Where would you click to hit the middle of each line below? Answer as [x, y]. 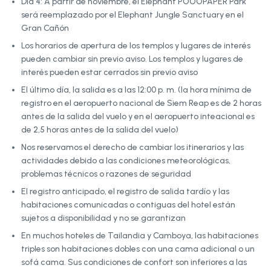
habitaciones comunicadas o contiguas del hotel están [128, 204]
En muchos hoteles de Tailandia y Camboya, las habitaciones [140, 235]
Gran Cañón [45, 28]
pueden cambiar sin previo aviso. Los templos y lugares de [132, 59]
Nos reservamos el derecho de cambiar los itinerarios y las [132, 147]
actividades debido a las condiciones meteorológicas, [126, 160]
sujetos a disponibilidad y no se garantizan [103, 218]
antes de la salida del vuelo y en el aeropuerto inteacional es [138, 116]
